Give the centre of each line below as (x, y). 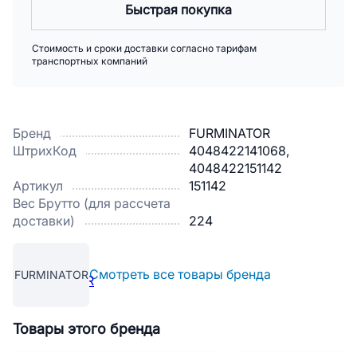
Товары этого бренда (86, 329)
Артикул (38, 186)
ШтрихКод (45, 151)
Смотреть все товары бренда (180, 275)
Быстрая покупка (178, 10)
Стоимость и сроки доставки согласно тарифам (144, 49)
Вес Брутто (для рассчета (92, 204)
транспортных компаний (90, 61)
